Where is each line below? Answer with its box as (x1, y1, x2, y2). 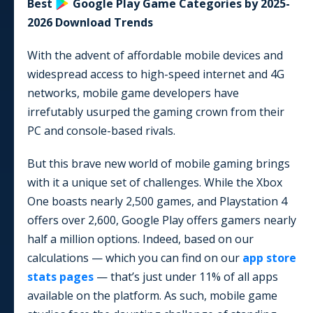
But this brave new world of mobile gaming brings (27, 155, 290, 171)
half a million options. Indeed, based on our (27, 231, 254, 247)
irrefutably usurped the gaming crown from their (27, 103, 284, 119)
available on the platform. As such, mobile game (27, 287, 277, 303)
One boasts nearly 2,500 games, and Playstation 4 (27, 193, 287, 209)
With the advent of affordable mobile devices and (27, 47, 283, 63)
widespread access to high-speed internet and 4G (27, 66, 284, 82)
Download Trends (52, 14, 153, 30)
